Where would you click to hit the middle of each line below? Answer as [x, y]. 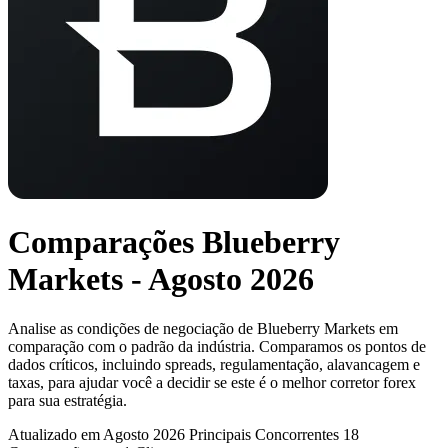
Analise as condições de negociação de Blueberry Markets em [203, 328]
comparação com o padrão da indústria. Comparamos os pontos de [217, 346]
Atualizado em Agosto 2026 [96, 434]
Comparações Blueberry [174, 242]
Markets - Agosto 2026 [161, 279]
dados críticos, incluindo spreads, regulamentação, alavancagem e [214, 364]
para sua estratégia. [67, 400]
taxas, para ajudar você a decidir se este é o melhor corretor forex [212, 382]
